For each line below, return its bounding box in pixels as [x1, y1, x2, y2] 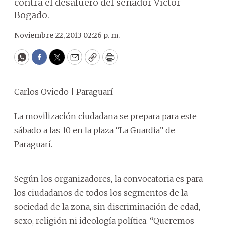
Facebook [38, 55, 81, 68]
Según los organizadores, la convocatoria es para [14, 174, 203, 184]
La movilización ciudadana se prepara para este [14, 111, 197, 121]
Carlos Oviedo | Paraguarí [14, 87, 113, 97]
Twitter [56, 55, 90, 68]
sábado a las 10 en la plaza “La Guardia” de [14, 125, 175, 135]
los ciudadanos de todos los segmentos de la [14, 188, 188, 198]
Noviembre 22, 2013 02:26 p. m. [14, 31, 120, 40]
